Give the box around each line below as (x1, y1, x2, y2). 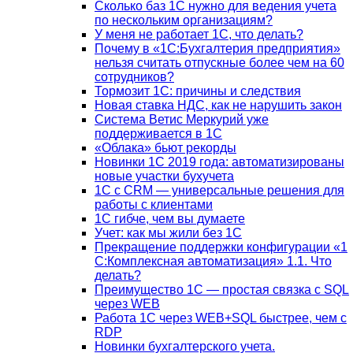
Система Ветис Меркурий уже (95, 112, 269, 126)
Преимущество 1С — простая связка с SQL (95, 282, 349, 296)
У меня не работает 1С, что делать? (95, 27, 303, 41)
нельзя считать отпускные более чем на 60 (95, 55, 344, 69)
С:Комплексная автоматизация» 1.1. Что (95, 254, 332, 268)
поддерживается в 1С (95, 126, 222, 140)
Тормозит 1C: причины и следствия (95, 84, 301, 98)
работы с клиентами (95, 197, 213, 211)
